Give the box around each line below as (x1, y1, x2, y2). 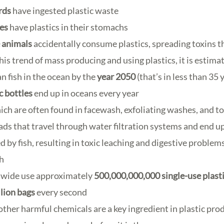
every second (35, 186, 87, 198)
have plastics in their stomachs (8, 21, 128, 33)
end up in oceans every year (32, 87, 139, 99)
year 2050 (97, 71, 136, 82)
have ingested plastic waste (11, 5, 119, 16)
